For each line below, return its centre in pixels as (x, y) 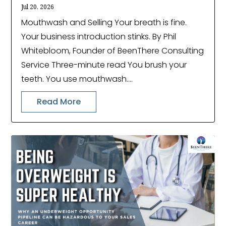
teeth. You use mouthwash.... (77, 79)
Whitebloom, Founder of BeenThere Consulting (113, 51)
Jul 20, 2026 (38, 7)
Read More (59, 102)
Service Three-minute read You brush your (104, 65)
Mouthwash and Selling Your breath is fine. (104, 23)
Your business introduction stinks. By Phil (99, 37)
